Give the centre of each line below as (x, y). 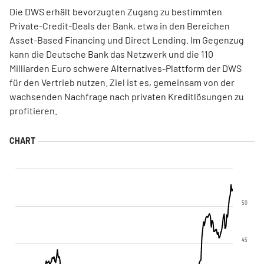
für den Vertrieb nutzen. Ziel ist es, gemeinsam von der (122, 82)
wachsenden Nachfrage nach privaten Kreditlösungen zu (127, 96)
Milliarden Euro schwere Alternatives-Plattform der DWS (126, 68)
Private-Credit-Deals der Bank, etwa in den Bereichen (120, 26)
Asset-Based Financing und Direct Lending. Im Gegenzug (127, 40)
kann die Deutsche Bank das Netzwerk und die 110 (111, 54)
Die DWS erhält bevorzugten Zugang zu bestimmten (116, 11)
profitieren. (33, 110)
